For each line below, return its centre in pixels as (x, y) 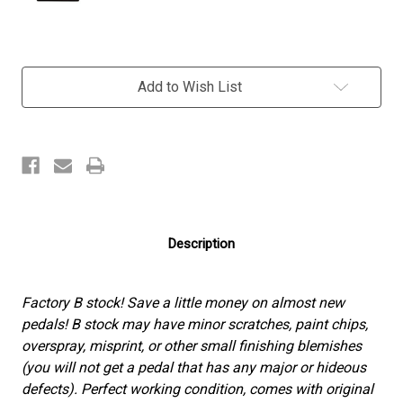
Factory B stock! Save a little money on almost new (183, 303)
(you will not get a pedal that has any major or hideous (194, 368)
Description (201, 244)
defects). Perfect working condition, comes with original (197, 390)
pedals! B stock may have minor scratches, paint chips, (195, 325)
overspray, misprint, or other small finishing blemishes (192, 346)
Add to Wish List (190, 87)
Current (40, 76)
